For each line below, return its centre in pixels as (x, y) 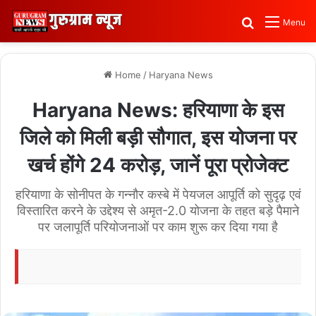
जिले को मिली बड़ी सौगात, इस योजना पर (158, 138)
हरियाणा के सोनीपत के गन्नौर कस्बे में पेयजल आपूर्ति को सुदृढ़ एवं (158, 194)
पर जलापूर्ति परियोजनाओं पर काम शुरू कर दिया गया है (158, 227)
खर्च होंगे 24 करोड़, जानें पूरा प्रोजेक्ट (158, 165)
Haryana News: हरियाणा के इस (158, 110)
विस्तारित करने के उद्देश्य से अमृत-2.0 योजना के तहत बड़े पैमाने (158, 211)
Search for (282, 22)
